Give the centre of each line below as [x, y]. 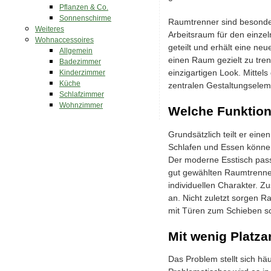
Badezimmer [80, 62]
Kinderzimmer [82, 73]
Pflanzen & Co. [84, 8]
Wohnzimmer [81, 106]
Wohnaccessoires [64, 40]
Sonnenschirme [85, 18]
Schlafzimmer [82, 95]
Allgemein [76, 51]
